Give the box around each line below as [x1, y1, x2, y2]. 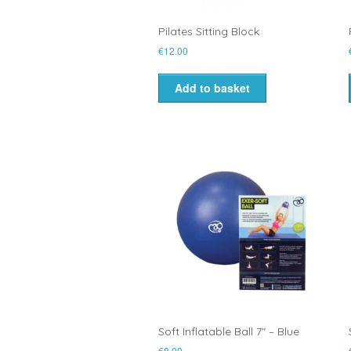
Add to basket [175, 79, 250, 96]
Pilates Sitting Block [158, 24, 259, 38]
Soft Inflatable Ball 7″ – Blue [158, 324, 299, 338]
